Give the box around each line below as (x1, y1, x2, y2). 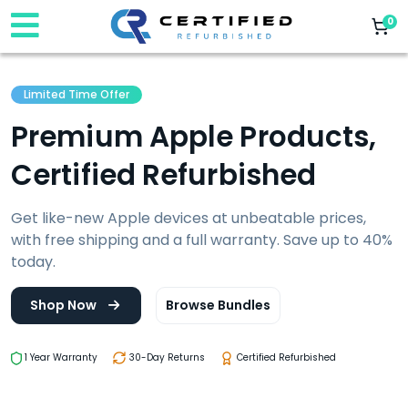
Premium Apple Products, (11, 117, 377, 157)
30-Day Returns (127, 351, 205, 364)
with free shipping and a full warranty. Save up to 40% (11, 229, 393, 250)
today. (11, 251, 56, 272)
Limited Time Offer (24, 87, 129, 102)
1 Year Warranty (22, 351, 97, 364)
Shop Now (30, 296, 99, 314)
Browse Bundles (165, 296, 270, 314)
